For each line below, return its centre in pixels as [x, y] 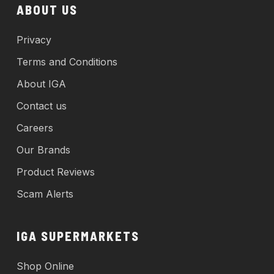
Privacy [34, 39]
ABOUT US [47, 9]
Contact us [41, 106]
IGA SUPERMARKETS [78, 236]
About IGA [41, 83]
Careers [35, 128]
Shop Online [45, 266]
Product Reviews [55, 172]
